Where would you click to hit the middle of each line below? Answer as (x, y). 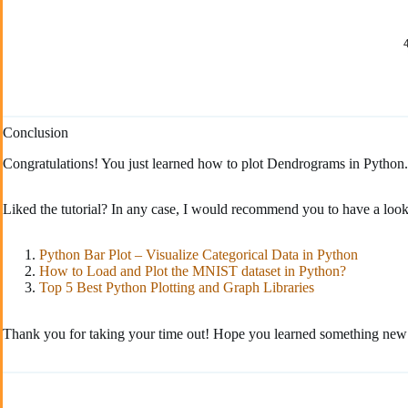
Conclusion (36, 132)
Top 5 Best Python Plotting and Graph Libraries (177, 287)
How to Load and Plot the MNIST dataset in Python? (193, 270)
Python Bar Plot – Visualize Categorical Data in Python (199, 254)
